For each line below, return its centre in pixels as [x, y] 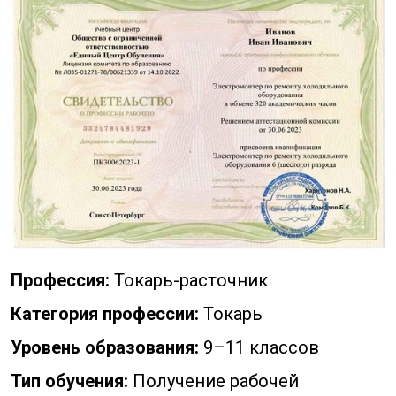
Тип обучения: [69, 381]
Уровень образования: [105, 348]
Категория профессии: [105, 314]
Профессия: [60, 281]
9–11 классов [259, 348]
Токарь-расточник [189, 281]
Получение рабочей [213, 381]
